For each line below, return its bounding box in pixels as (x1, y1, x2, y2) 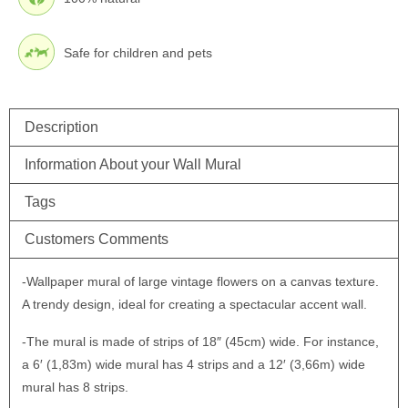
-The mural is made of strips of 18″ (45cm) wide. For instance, (21, 334, 379, 350)
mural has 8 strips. (21, 380, 128, 395)
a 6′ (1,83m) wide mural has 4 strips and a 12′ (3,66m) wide (21, 357, 365, 372)
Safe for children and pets (64, 45, 212, 60)
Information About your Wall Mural (25, 157, 241, 173)
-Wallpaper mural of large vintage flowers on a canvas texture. (21, 274, 379, 290)
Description (25, 119, 98, 136)
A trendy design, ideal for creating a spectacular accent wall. (21, 297, 367, 312)
